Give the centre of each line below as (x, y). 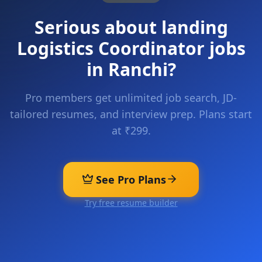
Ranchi (138, 69)
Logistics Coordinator (111, 48)
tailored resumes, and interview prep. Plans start (131, 114)
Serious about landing (131, 27)
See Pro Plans (131, 180)
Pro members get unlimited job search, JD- (131, 98)
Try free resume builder (131, 203)
